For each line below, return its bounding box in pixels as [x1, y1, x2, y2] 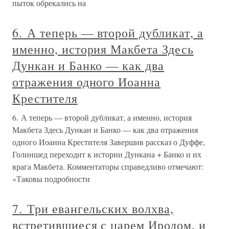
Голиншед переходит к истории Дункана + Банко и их [12, 149, 201, 160]
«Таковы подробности [12, 173, 90, 185]
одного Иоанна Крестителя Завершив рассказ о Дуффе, [12, 136, 205, 148]
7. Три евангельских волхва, [12, 200, 174, 217]
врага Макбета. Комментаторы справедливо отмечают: [12, 161, 203, 172]
